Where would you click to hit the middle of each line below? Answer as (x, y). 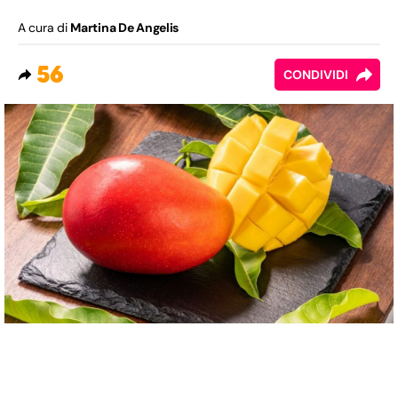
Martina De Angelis (125, 28)
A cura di (44, 28)
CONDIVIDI (316, 75)
